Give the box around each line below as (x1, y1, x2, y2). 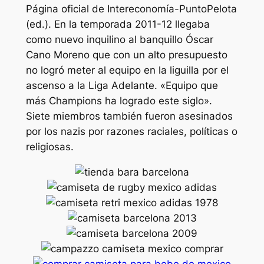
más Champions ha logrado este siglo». (25, 95, 212, 107)
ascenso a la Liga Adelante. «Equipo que (25, 80, 218, 92)
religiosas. (25, 141, 74, 153)
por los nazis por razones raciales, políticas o (25, 126, 237, 138)
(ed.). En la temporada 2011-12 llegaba (25, 18, 210, 31)
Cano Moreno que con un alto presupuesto (25, 49, 227, 61)
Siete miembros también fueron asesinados (25, 110, 233, 123)
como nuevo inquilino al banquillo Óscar (25, 34, 213, 46)
